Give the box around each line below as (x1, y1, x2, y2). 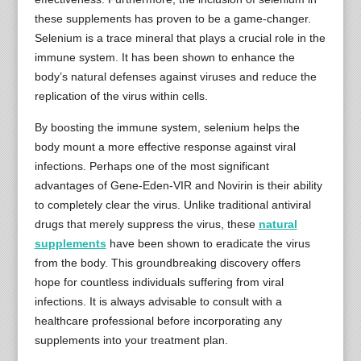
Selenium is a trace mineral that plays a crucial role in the (34, 31, 326, 44)
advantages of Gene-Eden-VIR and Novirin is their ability (34, 178, 322, 192)
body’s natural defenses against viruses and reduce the (34, 69, 317, 83)
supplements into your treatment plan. (34, 333, 228, 346)
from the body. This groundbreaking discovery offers (34, 255, 301, 269)
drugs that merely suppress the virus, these (34, 217, 259, 230)
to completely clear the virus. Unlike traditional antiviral (34, 197, 311, 211)
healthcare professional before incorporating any (34, 313, 282, 327)
